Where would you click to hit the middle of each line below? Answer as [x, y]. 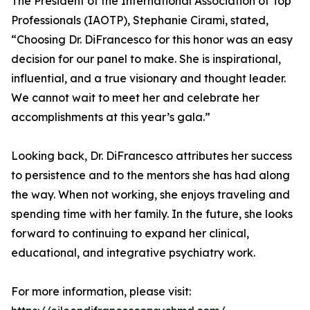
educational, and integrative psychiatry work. [133, 253]
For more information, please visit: [101, 292]
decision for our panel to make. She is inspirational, [146, 59]
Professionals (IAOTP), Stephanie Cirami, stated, [140, 20]
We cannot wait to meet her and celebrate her [135, 98]
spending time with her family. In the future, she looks [152, 214]
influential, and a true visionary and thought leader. [148, 79]
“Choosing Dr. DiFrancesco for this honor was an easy [152, 40]
